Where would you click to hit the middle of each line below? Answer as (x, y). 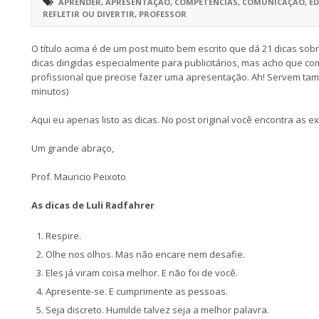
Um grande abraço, (73, 148)
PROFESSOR (163, 14)
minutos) (50, 91)
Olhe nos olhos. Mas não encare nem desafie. (145, 254)
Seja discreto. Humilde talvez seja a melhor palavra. (157, 310)
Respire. (64, 236)
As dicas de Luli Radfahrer (93, 205)
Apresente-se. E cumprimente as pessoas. (137, 291)
